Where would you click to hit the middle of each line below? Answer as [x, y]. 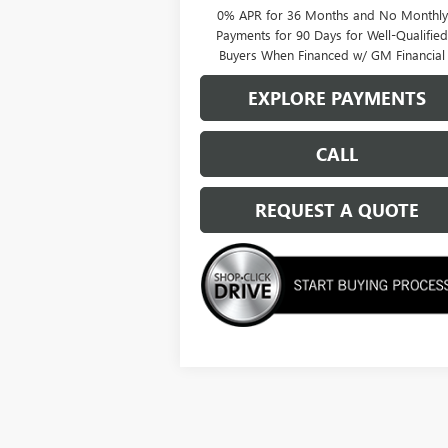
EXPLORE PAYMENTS [337, 97]
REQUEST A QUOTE [337, 209]
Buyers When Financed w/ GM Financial [332, 54]
